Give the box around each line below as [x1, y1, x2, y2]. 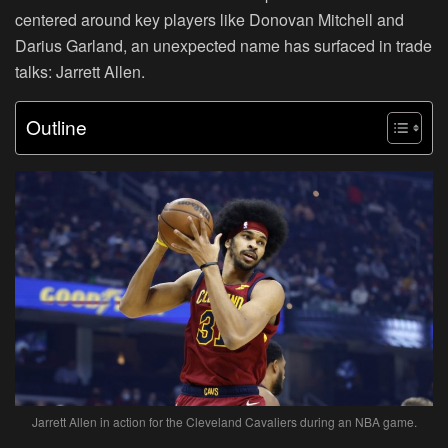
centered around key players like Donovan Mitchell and [15, 8, 404, 32]
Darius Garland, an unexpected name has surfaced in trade [15, 34, 432, 58]
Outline [26, 113, 87, 141]
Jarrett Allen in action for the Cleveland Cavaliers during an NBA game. [31, 413, 417, 431]
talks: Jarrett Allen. [15, 60, 145, 84]
